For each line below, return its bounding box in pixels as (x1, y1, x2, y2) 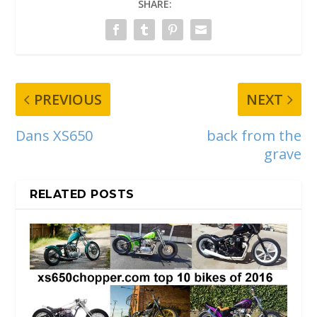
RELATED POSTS (30, 187, 134, 201)
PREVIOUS (34, 89, 103, 109)
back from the (206, 125, 301, 145)
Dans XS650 (16, 125, 93, 145)
